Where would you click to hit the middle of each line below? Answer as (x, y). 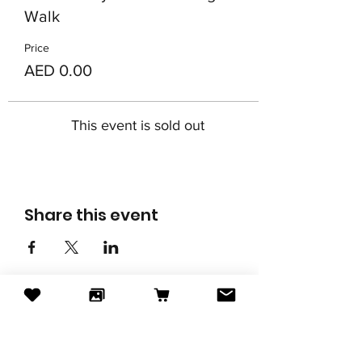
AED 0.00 (58, 70)
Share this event (91, 215)
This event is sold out (137, 125)
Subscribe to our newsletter (111, 311)
